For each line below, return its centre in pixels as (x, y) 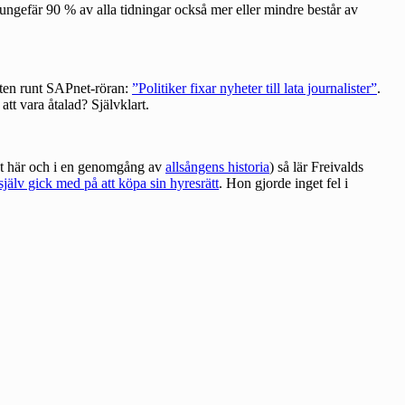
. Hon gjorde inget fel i (283, 184)
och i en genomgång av (95, 167)
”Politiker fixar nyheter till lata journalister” (254, 89)
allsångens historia (217, 167)
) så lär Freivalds (316, 167)
